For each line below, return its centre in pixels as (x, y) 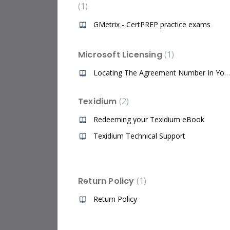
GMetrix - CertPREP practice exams (152, 25)
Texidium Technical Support (139, 136)
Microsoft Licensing (121, 55)
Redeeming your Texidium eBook (149, 120)
